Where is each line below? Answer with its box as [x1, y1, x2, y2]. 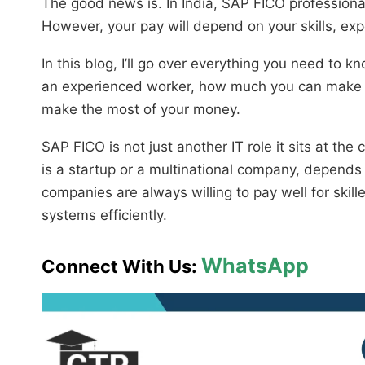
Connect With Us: [42, 255, 201, 277]
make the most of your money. [42, 100, 240, 117]
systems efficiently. [42, 206, 167, 223]
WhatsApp [201, 253, 309, 278]
